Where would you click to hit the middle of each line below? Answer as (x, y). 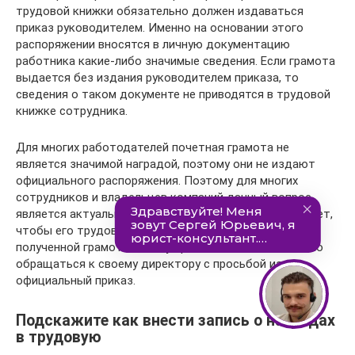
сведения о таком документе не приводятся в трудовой (173, 94)
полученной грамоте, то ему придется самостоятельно (170, 247)
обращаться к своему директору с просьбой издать (163, 264)
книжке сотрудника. (72, 111)
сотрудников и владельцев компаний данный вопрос (164, 197)
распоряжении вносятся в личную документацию (153, 44)
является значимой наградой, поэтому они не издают (166, 164)
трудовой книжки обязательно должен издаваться (160, 11)
